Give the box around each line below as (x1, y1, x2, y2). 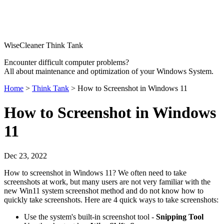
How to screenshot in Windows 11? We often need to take (4, 168, 186, 177)
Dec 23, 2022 (4, 151, 47, 160)
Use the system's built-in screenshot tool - (24, 212, 156, 221)
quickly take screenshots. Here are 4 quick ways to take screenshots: (4, 195, 218, 204)
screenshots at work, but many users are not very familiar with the (4, 177, 210, 186)
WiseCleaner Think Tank (4, 41, 83, 49)
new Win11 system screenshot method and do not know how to (4, 186, 203, 195)
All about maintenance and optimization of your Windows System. (4, 67, 213, 75)
